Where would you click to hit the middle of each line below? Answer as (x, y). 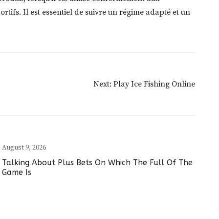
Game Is (16, 173)
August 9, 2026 (24, 148)
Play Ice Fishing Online (154, 84)
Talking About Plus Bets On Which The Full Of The (97, 163)
